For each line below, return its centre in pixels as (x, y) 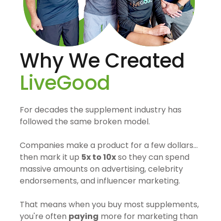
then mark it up (51, 157)
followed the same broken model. (85, 122)
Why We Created (102, 61)
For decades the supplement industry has (101, 110)
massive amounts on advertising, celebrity (101, 169)
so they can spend (153, 157)
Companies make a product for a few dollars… (109, 146)
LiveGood (65, 83)
